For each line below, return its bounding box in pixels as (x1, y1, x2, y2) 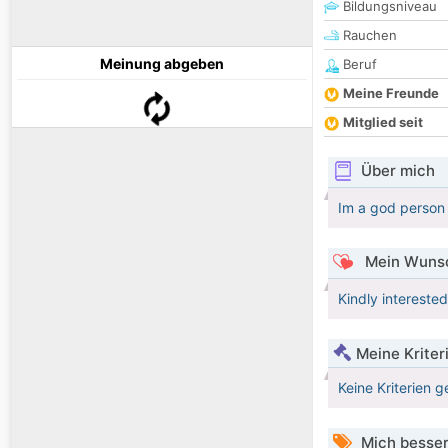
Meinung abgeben (100, 55, 224, 73)
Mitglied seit (343, 114, 423, 131)
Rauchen (339, 27, 397, 44)
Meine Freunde (343, 85, 439, 102)
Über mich (360, 161, 435, 181)
